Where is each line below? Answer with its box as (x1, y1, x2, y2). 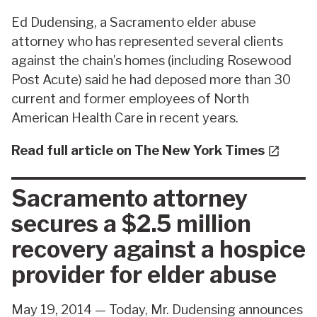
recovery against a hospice (11, 234, 306, 263)
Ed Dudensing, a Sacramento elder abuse (11, 14, 256, 31)
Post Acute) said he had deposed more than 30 (11, 71, 291, 88)
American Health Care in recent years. (11, 110, 238, 127)
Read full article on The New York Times (11, 142, 267, 158)
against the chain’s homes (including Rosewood (11, 52, 292, 69)
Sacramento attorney (11, 183, 248, 212)
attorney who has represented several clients (11, 33, 283, 50)
